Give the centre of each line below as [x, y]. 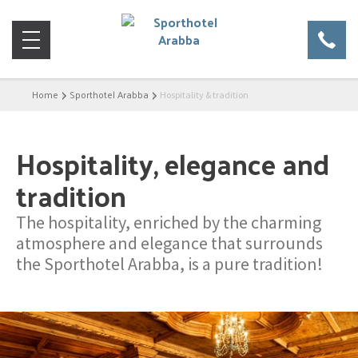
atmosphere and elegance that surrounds [170, 243]
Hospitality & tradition [204, 95]
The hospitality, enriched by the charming [169, 223]
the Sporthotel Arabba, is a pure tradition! [170, 264]
